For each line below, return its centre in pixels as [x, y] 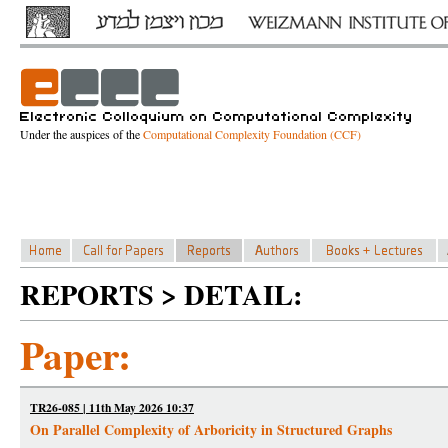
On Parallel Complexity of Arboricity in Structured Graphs [211, 429]
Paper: [75, 354]
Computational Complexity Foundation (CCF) [252, 134]
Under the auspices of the [81, 134]
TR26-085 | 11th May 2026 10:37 [112, 407]
